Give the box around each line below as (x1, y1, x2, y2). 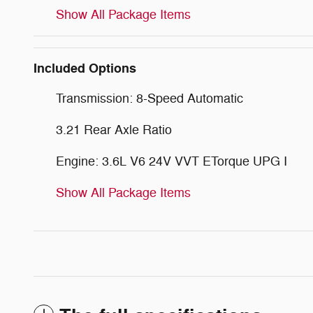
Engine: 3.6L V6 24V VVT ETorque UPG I (56, 153, 287, 169)
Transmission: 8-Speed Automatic (56, 90, 243, 106)
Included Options (34, 59, 136, 77)
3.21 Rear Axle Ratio (56, 122, 172, 138)
